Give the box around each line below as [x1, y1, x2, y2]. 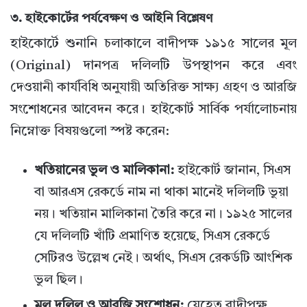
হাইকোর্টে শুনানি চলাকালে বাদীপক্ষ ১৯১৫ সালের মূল [10, 38, 297, 51]
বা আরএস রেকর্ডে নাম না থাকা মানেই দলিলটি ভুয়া [34, 186, 288, 200]
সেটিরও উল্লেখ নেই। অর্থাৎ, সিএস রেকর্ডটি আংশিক [34, 252, 293, 266]
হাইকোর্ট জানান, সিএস [174, 164, 291, 178]
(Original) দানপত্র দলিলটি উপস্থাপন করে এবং [10, 60, 297, 73]
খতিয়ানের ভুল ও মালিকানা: [34, 164, 174, 178]
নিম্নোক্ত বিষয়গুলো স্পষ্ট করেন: [10, 125, 169, 139]
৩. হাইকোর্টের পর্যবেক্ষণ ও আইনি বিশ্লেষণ [10, 12, 212, 25]
